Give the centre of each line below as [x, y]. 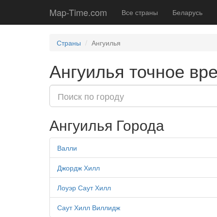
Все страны [140, 12]
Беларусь [187, 12]
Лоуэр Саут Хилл [84, 187]
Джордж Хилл [78, 168]
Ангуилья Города [107, 125]
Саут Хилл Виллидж [89, 207]
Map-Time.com [78, 12]
